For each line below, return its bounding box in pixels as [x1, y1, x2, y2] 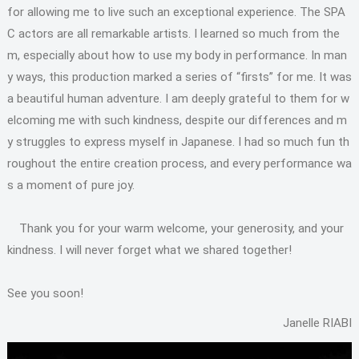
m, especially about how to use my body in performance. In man [6, 47, 347, 63]
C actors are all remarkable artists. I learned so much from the [6, 26, 340, 41]
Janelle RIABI [283, 315, 353, 330]
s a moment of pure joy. [6, 177, 135, 192]
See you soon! [6, 285, 83, 301]
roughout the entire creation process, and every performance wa [6, 155, 352, 171]
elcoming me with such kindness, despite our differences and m [6, 112, 347, 127]
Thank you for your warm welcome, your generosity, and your [6, 220, 344, 236]
